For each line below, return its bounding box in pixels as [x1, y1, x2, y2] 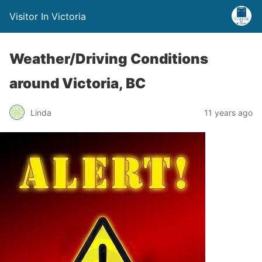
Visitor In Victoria [9, 11, 86, 22]
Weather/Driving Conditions [9, 50, 208, 67]
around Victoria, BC [9, 75, 146, 92]
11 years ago [204, 107, 253, 118]
